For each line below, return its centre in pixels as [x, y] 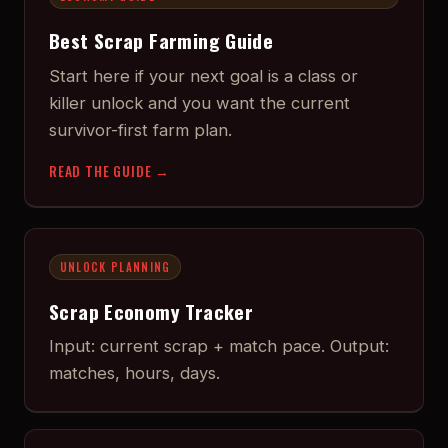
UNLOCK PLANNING [115, 266]
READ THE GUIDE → [110, 170]
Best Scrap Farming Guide [161, 41]
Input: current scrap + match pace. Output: [219, 346]
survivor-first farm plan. [140, 129]
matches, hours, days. [134, 373]
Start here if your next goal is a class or [203, 75]
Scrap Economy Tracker [151, 311]
